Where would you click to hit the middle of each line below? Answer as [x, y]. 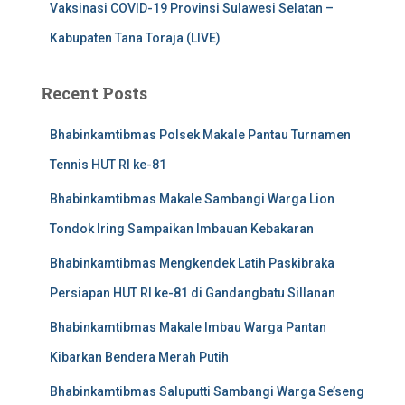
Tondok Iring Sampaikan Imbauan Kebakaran [182, 229]
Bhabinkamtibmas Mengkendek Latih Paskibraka [192, 264]
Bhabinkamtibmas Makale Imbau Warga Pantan [188, 328]
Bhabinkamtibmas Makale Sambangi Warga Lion [192, 199]
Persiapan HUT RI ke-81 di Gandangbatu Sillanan [193, 293]
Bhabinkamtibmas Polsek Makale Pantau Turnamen [200, 135]
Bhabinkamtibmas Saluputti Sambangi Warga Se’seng [207, 392]
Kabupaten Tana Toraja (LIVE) [135, 38]
